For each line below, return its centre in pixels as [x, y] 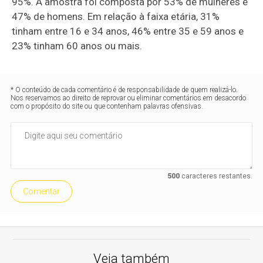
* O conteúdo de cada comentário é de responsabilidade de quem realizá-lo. [124, 90]
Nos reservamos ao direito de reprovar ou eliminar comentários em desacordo [129, 98]
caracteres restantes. [216, 176]
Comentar [42, 192]
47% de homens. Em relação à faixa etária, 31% [116, 17]
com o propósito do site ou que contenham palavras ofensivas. [107, 107]
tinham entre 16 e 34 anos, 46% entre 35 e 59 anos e [128, 31]
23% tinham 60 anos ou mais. [77, 46]
